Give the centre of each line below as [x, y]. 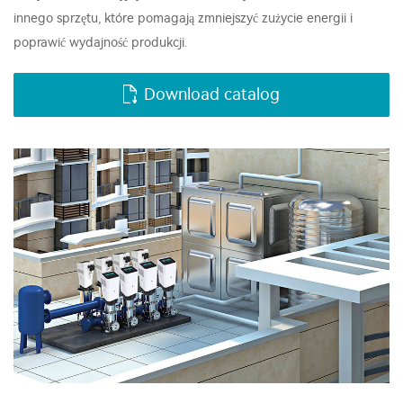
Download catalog [212, 94]
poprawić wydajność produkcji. [100, 43]
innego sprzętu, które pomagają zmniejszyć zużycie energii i [183, 18]
